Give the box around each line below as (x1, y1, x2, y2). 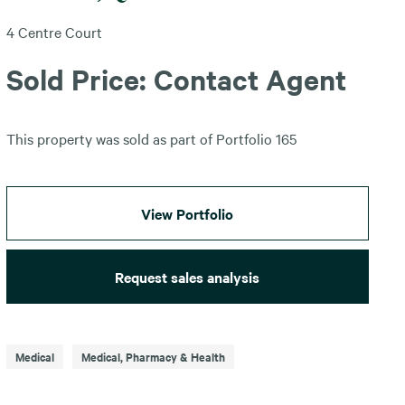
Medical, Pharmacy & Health (80, 348, 225, 365)
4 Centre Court (5, 22, 102, 42)
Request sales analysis (115, 267, 260, 287)
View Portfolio (141, 203, 234, 223)
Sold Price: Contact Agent (5, 61, 346, 98)
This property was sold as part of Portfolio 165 (5, 128, 297, 148)
